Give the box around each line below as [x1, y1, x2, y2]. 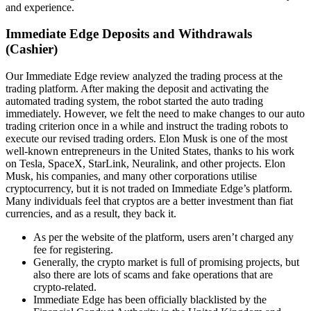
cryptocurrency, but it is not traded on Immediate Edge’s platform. [6, 183, 292, 195]
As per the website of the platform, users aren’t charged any [33, 231, 294, 244]
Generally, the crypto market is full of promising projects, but [33, 256, 299, 269]
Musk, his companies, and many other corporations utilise [6, 170, 257, 183]
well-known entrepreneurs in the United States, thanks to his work [6, 145, 294, 158]
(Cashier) [6, 42, 58, 57]
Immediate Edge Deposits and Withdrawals [6, 26, 252, 42]
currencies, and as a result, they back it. [6, 208, 176, 220]
